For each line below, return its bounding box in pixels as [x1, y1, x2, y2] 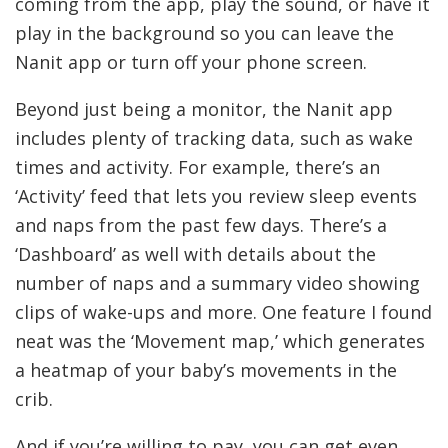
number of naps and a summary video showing [15, 271, 420, 296]
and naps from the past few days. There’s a [15, 213, 387, 238]
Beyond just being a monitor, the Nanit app [15, 97, 393, 122]
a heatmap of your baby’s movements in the [15, 358, 397, 383]
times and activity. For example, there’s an [15, 155, 380, 180]
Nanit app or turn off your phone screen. [15, 50, 367, 75]
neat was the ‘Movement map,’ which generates [15, 329, 425, 354]
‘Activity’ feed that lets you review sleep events [15, 184, 417, 209]
